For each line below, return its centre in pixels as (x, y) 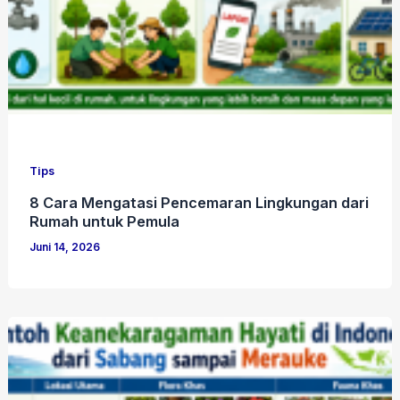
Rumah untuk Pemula (105, 222)
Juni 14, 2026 (65, 248)
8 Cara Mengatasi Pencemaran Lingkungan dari (200, 203)
